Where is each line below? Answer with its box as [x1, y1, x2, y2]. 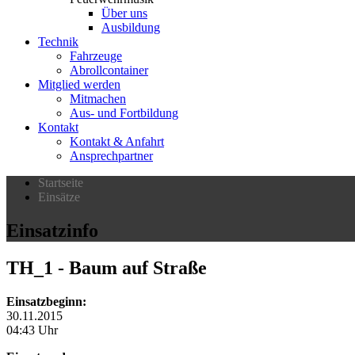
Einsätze [38, 190, 80, 204]
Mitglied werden [38, 78, 120, 91]
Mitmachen [70, 92, 126, 105]
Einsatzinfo [6, 219, 98, 241]
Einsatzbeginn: [6, 294, 86, 308]
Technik [38, 35, 78, 48]
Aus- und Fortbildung [70, 106, 178, 120]
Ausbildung [101, 21, 160, 34]
